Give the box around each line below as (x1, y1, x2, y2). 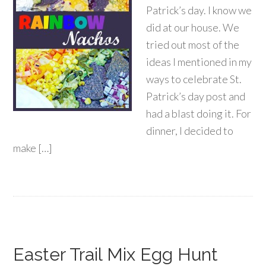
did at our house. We (146, 21, 240, 34)
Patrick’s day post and (146, 90, 246, 103)
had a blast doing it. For (146, 107, 252, 120)
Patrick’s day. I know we (146, 4, 252, 17)
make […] (13, 141, 53, 154)
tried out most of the (146, 38, 240, 51)
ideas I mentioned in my (146, 55, 252, 68)
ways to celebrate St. (146, 72, 242, 85)
